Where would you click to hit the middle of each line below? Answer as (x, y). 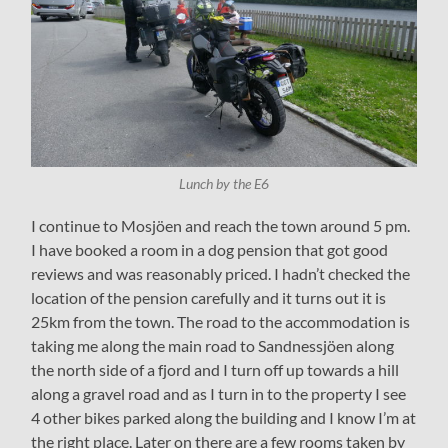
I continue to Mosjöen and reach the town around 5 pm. (221, 225)
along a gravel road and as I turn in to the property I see (219, 393)
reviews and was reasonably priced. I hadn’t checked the (221, 273)
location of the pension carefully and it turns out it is (209, 297)
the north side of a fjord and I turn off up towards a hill (215, 369)
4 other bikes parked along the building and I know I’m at (224, 417)
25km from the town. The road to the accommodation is (221, 321)
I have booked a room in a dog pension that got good (210, 249)
